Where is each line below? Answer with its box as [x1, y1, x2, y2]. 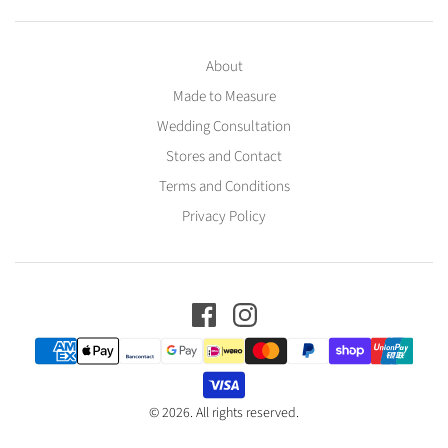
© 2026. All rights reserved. [149, 402, 299, 423]
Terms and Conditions [158, 175, 290, 197]
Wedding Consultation [157, 115, 291, 137]
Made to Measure [172, 85, 276, 107]
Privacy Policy [182, 205, 266, 227]
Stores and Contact [166, 145, 282, 167]
